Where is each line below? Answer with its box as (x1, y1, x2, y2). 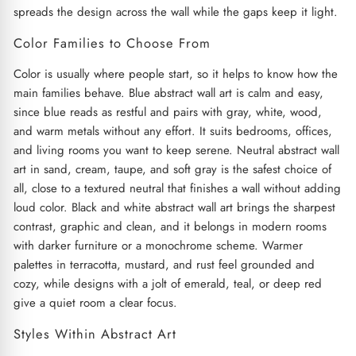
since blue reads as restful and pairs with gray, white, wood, (13, 103, 322, 121)
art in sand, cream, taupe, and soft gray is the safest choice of (13, 160, 331, 178)
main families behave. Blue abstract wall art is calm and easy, (13, 83, 323, 102)
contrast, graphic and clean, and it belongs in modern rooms (13, 217, 327, 235)
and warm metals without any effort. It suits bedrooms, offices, (13, 122, 332, 140)
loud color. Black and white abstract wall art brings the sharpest (13, 198, 335, 216)
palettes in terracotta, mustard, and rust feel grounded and (13, 255, 315, 273)
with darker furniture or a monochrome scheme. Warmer (13, 236, 303, 254)
